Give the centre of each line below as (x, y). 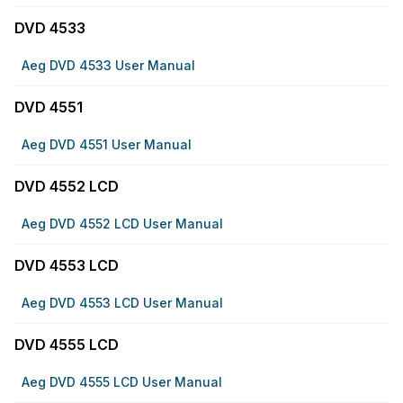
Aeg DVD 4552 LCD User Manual (122, 224)
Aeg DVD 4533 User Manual (108, 65)
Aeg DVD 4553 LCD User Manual (122, 303)
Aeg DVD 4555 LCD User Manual (122, 382)
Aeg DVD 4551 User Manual (107, 144)
